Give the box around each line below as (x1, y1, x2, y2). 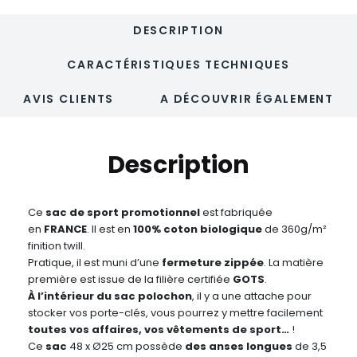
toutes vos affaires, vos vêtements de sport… (28, 322, 289, 338)
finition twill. (28, 238, 85, 254)
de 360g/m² (265, 222, 327, 237)
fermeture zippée (162, 255, 264, 271)
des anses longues (185, 339, 292, 355)
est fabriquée (202, 205, 273, 221)
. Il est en (87, 222, 133, 237)
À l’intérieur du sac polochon (28, 288, 192, 304)
